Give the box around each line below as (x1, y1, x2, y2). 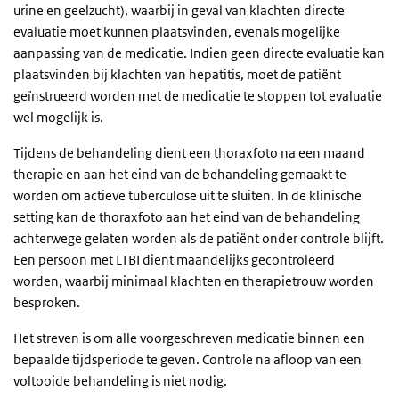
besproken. (13, 293, 80, 311)
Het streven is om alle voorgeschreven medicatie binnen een (13, 329, 365, 346)
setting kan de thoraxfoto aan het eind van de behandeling (13, 208, 360, 225)
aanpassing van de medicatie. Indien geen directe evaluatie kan (13, 44, 385, 61)
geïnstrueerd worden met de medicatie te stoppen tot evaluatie (13, 86, 382, 104)
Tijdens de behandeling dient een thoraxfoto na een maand (13, 143, 365, 161)
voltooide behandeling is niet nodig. (13, 371, 227, 389)
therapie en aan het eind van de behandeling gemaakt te (13, 165, 346, 183)
